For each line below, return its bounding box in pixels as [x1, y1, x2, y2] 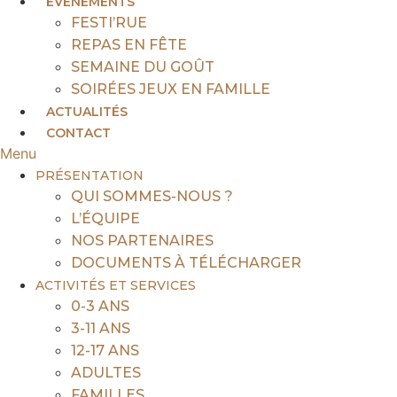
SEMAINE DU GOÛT [71, 58, 214, 75]
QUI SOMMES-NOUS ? [71, 187, 233, 205]
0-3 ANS [71, 297, 129, 315]
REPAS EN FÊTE [71, 35, 187, 53]
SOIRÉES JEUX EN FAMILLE [71, 80, 270, 97]
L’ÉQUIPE [71, 209, 140, 227]
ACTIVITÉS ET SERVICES [35, 276, 196, 293]
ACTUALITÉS [46, 103, 128, 120]
